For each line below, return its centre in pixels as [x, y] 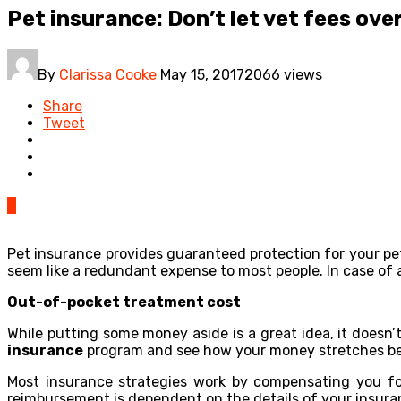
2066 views [283, 74]
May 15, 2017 [202, 74]
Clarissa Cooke [108, 74]
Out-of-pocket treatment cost [124, 302]
